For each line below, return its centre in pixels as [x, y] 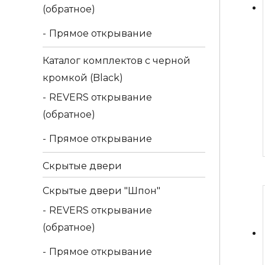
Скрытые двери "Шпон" [101, 191]
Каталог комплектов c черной [117, 61]
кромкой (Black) [83, 78]
